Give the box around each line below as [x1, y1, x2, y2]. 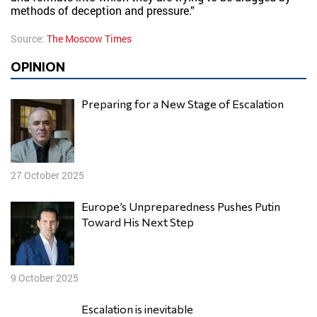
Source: [11, 32, 47, 45]
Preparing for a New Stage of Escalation [88, 97, 284, 110]
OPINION [11, 59, 65, 74]
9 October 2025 [11, 271, 79, 284]
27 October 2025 [11, 168, 84, 182]
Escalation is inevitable [88, 302, 193, 316]
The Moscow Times [47, 32, 132, 45]
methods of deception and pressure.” [11, 3, 195, 18]
